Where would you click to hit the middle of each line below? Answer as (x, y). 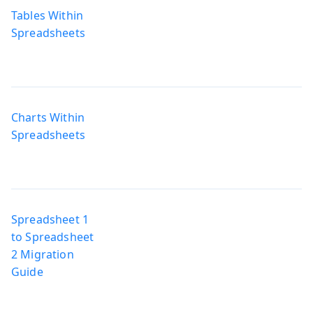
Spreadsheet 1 (50, 219)
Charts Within (48, 117)
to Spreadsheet (53, 236)
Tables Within (48, 15)
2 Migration (43, 254)
